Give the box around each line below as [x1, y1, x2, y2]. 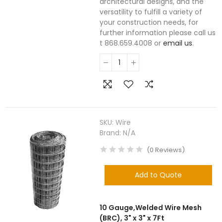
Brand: [100, 128, 123, 138]
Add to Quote [135, 170, 182, 180]
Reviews [154, 145, 182, 155]
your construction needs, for [100, 17, 199, 27]
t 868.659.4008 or [100, 38, 164, 48]
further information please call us [100, 28, 216, 38]
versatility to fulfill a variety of [100, 7, 203, 17]
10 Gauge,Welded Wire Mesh [100, 203, 202, 213]
